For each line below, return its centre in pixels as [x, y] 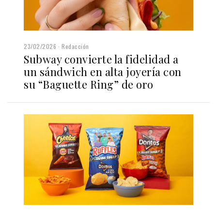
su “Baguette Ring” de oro [89, 84]
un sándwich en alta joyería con [103, 71]
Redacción [75, 46]
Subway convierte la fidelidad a [101, 59]
